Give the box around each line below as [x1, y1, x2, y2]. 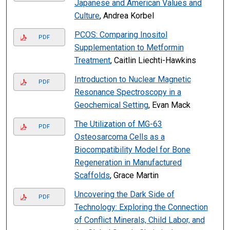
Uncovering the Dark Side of [74, 189, 175, 200]
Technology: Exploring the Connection [74, 202, 208, 213]
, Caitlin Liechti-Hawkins [110, 55, 196, 66]
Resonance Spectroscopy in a [74, 87, 181, 98]
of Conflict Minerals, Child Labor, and [74, 215, 205, 225]
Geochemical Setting [74, 100, 148, 110]
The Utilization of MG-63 [74, 119, 162, 129]
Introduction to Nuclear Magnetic [74, 74, 191, 85]
